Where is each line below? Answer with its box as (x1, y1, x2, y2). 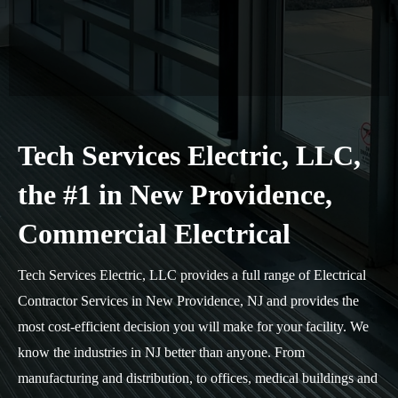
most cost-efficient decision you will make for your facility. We (18, 319, 369, 334)
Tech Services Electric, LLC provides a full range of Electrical (18, 267, 366, 283)
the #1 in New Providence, (18, 179, 332, 211)
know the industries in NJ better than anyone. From (18, 345, 305, 360)
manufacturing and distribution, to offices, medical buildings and (18, 370, 378, 386)
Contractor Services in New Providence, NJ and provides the (18, 293, 359, 308)
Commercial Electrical (18, 218, 291, 250)
